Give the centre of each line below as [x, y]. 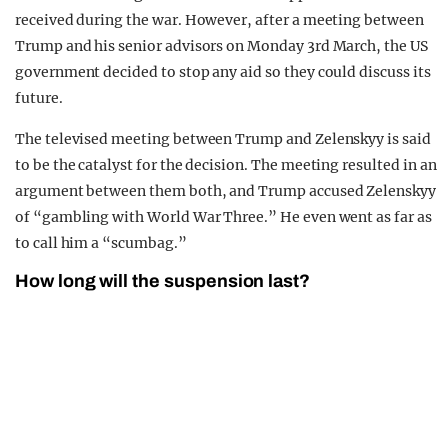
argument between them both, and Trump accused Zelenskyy [225, 191]
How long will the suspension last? [163, 281]
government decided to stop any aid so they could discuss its [223, 72]
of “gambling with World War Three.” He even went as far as [223, 217]
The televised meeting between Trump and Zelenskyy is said [223, 139]
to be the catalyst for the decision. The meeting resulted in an [226, 165]
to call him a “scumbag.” [101, 243]
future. [39, 98]
